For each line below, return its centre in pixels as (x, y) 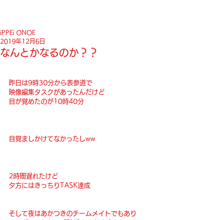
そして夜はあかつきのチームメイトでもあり (73, 213)
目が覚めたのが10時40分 (46, 101)
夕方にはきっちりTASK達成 (50, 185)
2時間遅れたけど (33, 176)
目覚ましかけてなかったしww (52, 138)
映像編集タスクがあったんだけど (57, 92)
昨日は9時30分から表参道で (51, 82)
